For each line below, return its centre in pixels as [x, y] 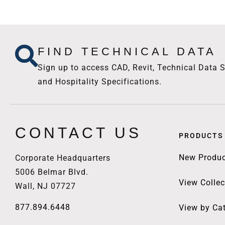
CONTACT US [78, 133]
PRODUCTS [201, 135]
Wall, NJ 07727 [45, 186]
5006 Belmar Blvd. [52, 172]
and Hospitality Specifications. [100, 81]
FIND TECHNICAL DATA [127, 51]
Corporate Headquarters [63, 158]
